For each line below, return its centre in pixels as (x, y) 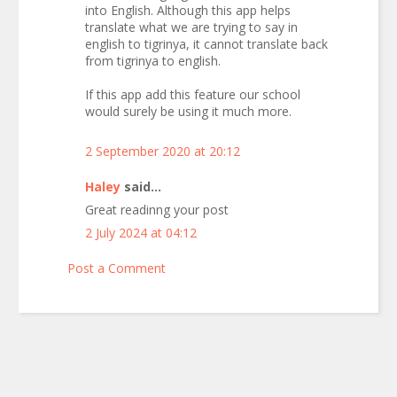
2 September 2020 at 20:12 (163, 151)
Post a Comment (117, 268)
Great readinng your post (157, 209)
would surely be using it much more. (188, 111)
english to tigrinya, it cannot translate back (206, 43)
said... (141, 186)
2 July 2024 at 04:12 (141, 232)
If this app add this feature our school (193, 94)
